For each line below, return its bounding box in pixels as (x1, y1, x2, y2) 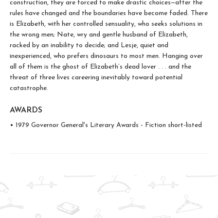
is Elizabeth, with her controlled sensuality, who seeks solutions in (10, 20, 202, 28)
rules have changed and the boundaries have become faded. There (10, 9, 208, 17)
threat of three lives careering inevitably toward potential (10, 73, 182, 81)
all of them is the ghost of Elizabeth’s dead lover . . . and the (10, 63, 191, 71)
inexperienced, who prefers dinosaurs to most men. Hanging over (10, 52, 203, 60)
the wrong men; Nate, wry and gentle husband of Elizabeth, (10, 31, 188, 38)
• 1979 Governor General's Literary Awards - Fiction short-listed (10, 121, 202, 129)
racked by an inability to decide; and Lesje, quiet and (10, 41, 168, 49)
